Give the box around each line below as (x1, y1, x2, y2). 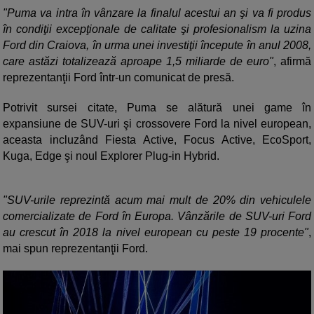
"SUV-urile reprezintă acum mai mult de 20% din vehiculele (3, 194, 311, 207)
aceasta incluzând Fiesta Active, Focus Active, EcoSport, (3, 134, 311, 146)
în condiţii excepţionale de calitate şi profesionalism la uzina (3, 23, 311, 36)
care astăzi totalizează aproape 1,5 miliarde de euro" (3, 55, 273, 68)
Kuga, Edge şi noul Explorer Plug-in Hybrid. (3, 150, 219, 163)
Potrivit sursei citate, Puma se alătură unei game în (3, 102, 311, 114)
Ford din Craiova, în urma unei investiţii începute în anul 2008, (3, 39, 311, 52)
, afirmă (273, 55, 311, 68)
